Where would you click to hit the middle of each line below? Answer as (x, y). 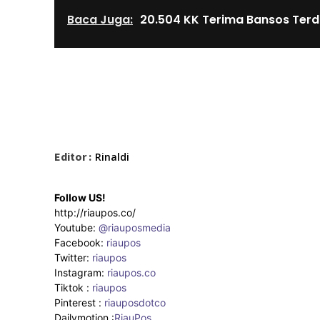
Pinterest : (78, 303)
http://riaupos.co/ (95, 213)
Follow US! (80, 198)
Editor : (73, 157)
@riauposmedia (135, 228)
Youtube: (76, 228)
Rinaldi (112, 157)
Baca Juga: (100, 20)
